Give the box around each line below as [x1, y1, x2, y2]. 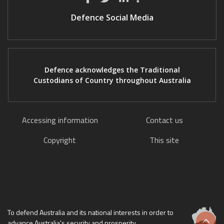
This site [149, 133, 179, 146]
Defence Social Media [70, 11, 153, 23]
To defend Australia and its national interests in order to [7, 206, 173, 217]
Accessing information [21, 113, 98, 126]
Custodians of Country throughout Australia [33, 75, 191, 85]
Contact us [145, 113, 183, 126]
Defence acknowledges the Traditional [44, 64, 180, 74]
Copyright [43, 133, 76, 146]
